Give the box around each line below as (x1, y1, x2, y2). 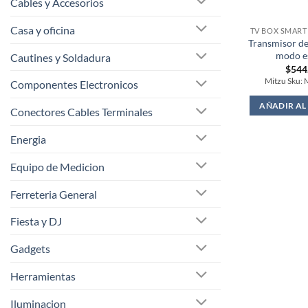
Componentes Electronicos (10, 78, 138, 91)
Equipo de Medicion (10, 159, 104, 173)
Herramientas (10, 269, 76, 283)
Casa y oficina (10, 23, 75, 36)
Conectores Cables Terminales (10, 105, 153, 119)
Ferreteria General (10, 187, 97, 201)
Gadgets (10, 242, 50, 256)
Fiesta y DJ (10, 214, 62, 228)
